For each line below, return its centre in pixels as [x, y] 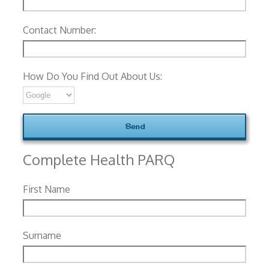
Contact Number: [59, 30]
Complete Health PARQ [99, 159]
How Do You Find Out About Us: [92, 76]
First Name [47, 189]
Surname [42, 235]
